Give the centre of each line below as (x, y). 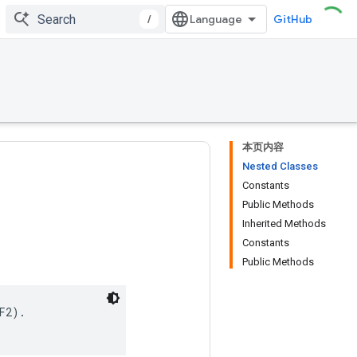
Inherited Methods (284, 224)
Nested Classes (280, 166)
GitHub (293, 19)
